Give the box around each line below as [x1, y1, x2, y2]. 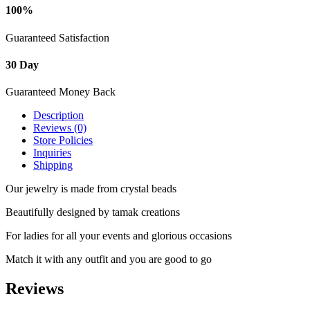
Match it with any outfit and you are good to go [6, 253, 212, 266]
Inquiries [33, 147, 71, 159]
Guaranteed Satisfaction [6, 31, 109, 44]
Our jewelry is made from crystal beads [6, 183, 176, 195]
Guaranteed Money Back [6, 86, 116, 98]
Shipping [33, 159, 73, 172]
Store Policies [33, 134, 93, 147]
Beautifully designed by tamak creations [6, 206, 180, 219]
